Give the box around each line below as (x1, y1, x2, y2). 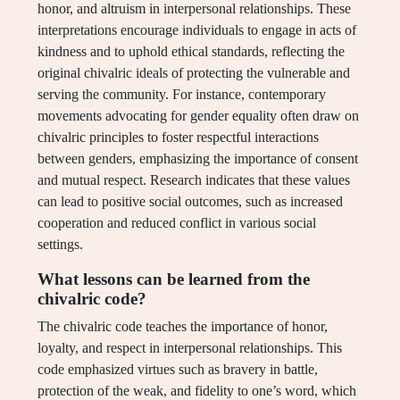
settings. (37, 237, 83, 253)
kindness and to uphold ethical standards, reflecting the (37, 44, 345, 60)
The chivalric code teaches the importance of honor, (37, 319, 328, 335)
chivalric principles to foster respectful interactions (37, 129, 319, 146)
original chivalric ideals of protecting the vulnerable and (37, 65, 350, 81)
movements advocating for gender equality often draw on (37, 108, 359, 124)
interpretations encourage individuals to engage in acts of (37, 22, 356, 38)
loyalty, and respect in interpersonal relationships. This (37, 340, 342, 356)
